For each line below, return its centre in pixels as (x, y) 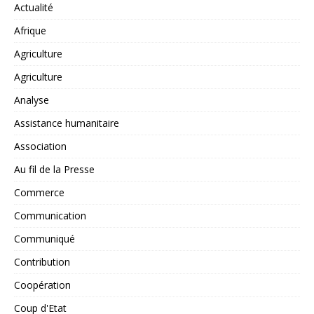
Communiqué (45, 239)
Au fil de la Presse (54, 170)
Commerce (39, 193)
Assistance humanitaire (67, 123)
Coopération (42, 285)
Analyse (32, 100)
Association (40, 146)
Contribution (42, 262)
